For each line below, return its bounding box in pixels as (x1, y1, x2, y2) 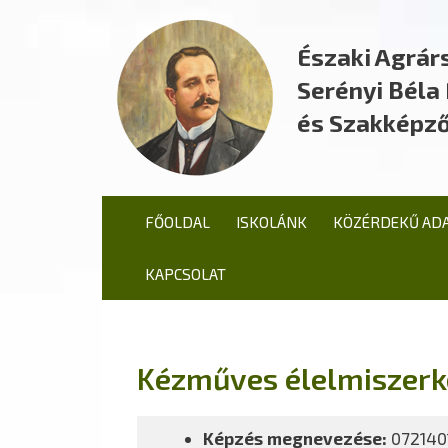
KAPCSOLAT (145, 265, 226, 283)
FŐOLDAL (145, 213, 210, 231)
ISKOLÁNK (236, 213, 307, 231)
